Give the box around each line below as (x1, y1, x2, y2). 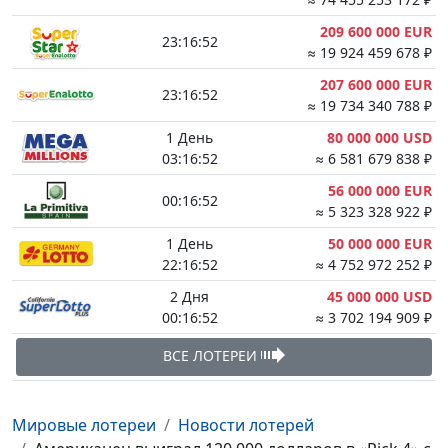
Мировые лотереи (12, 414, 156, 436)
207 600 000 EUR (320, 75, 432, 94)
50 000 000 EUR (328, 234, 432, 253)
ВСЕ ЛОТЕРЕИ (163, 345, 261, 365)
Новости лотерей (178, 414, 314, 436)
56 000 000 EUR (328, 181, 432, 200)
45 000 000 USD (327, 287, 432, 306)
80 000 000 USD (327, 128, 432, 147)
